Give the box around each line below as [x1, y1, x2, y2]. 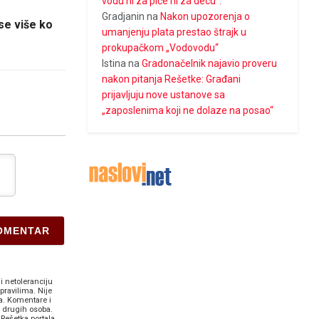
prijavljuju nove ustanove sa [102, 89, 226, 101]
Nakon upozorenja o [160, 11, 251, 23]
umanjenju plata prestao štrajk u [102, 26, 247, 38]
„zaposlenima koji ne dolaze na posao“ [102, 105, 274, 117]
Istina [102, 58, 127, 70]
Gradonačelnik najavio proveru [142, 58, 278, 70]
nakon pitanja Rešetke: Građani [102, 73, 241, 85]
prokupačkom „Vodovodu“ [102, 42, 219, 54]
